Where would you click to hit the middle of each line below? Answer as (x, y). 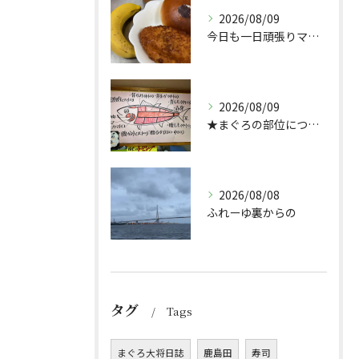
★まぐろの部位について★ (313, 124)
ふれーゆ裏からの (252, 212)
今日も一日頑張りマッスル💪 (313, 36)
